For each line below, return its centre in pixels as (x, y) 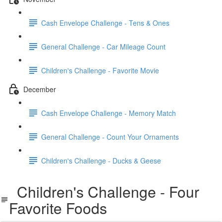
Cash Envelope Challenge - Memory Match (109, 113)
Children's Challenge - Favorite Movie (100, 70)
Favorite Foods (58, 208)
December (40, 89)
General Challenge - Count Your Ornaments (110, 137)
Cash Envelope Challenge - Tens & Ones (105, 23)
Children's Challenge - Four (104, 192)
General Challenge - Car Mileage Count (103, 46)
